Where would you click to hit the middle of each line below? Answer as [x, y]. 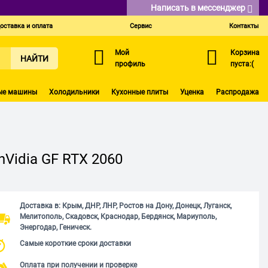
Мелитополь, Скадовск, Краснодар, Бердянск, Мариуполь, [118, 216]
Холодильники [74, 92]
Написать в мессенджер [199, 8]
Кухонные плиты [140, 92]
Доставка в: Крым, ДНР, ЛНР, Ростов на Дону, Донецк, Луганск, [125, 205]
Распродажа [237, 92]
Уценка [192, 92]
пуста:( [242, 64]
